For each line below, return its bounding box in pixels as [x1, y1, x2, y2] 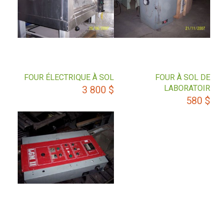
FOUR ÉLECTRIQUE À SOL [24, 73, 114, 82]
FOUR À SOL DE [155, 73, 210, 82]
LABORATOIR [164, 83, 210, 93]
